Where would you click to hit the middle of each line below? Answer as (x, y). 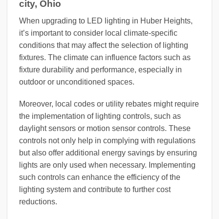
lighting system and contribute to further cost (95, 190)
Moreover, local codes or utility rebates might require (109, 104)
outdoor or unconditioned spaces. (77, 82)
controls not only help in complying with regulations (107, 141)
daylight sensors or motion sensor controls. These (105, 129)
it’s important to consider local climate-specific (98, 33)
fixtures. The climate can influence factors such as (105, 57)
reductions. (38, 202)
